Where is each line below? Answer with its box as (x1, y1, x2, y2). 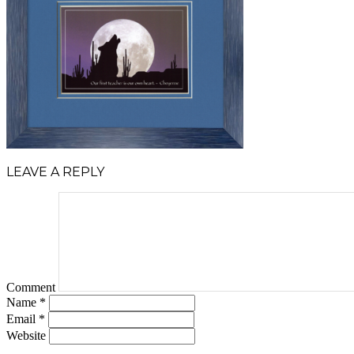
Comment (6, 281, 55, 295)
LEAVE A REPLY (6, 164, 104, 180)
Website (6, 329, 46, 343)
